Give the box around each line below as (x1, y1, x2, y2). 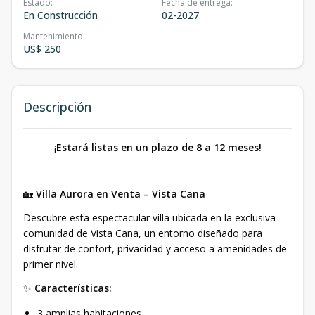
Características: (34, 281, 112, 295)
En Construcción (23, 8, 98, 22)
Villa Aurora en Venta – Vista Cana (36, 187, 205, 200)
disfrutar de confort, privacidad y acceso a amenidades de (23, 242, 287, 255)
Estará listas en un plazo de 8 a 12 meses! (56, 141, 262, 154)
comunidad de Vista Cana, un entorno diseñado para (23, 226, 262, 240)
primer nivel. (23, 257, 78, 271)
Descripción (23, 98, 91, 115)
